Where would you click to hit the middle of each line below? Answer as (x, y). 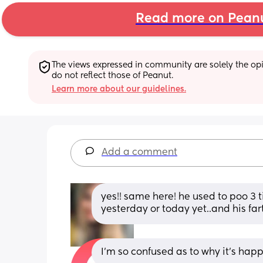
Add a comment (139, 152)
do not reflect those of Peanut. (112, 75)
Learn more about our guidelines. (119, 89)
